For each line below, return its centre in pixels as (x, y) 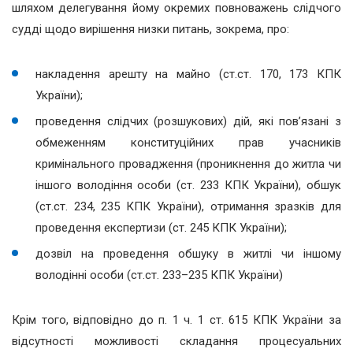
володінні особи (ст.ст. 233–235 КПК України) (159, 275)
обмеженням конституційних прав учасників (188, 143)
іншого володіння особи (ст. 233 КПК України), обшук (188, 185)
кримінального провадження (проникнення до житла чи (188, 164)
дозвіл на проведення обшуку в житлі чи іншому (188, 254)
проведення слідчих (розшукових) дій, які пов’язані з (188, 121)
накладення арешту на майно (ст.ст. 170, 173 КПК (188, 74)
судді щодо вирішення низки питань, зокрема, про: (150, 29)
